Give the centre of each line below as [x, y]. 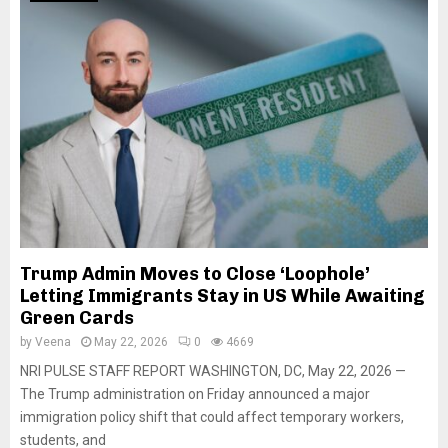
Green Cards [77, 317]
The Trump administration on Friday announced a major [195, 393]
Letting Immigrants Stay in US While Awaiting [222, 295]
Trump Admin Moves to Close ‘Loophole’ [195, 273]
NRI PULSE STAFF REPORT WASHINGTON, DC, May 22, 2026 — [213, 370]
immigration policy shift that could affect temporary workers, [212, 416]
